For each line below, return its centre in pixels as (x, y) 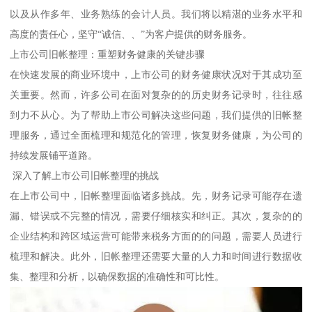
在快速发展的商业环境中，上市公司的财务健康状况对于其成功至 (156, 74)
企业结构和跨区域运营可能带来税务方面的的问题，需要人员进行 (156, 236)
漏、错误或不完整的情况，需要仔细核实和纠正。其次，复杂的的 (156, 216)
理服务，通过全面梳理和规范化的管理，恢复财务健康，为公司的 (156, 135)
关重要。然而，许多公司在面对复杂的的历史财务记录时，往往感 (156, 94)
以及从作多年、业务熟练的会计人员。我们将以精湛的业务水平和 (156, 14)
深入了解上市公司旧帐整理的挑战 (85, 175)
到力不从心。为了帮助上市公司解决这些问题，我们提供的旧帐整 (156, 115)
